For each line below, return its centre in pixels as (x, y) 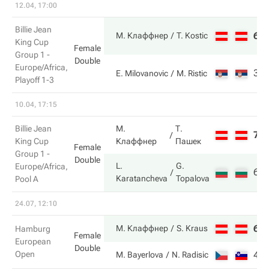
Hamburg (33, 229)
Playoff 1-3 (35, 80)
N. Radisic (190, 255)
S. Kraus (192, 228)
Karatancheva (142, 178)
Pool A (27, 179)
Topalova (193, 178)
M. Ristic (192, 73)
